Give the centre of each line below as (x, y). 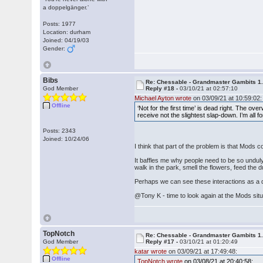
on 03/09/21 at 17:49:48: (202, 251)
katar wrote (151, 251)
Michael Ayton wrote (163, 98)
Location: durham (67, 32)
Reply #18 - (163, 88)
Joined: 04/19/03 (66, 40)
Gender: (55, 48)
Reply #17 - (163, 242)
